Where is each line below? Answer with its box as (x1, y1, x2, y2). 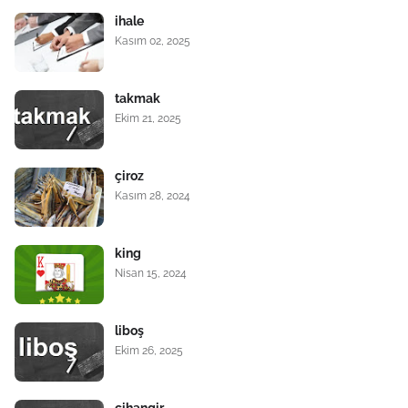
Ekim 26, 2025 (115, 344, 183, 357)
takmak (115, 91, 160, 106)
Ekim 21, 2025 (115, 112, 181, 125)
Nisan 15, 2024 (115, 267, 187, 280)
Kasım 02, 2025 (115, 35, 190, 47)
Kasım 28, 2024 (115, 189, 190, 202)
